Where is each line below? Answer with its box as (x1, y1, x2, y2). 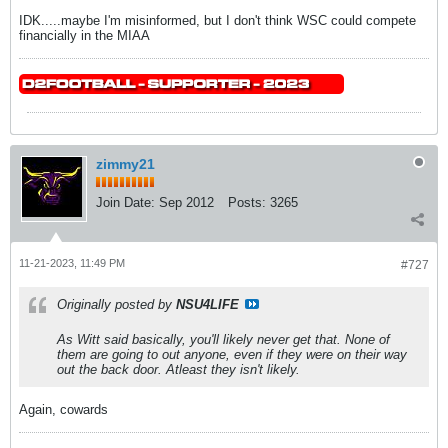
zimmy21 (96, 155, 155, 172)
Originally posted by (57, 296, 176, 312)
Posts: (228, 194, 266, 210)
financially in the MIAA (19, 27, 150, 43)
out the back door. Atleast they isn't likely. (57, 361, 300, 377)
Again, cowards (19, 401, 108, 417)
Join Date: (96, 194, 155, 210)
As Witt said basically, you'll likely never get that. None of (57, 331, 390, 347)
